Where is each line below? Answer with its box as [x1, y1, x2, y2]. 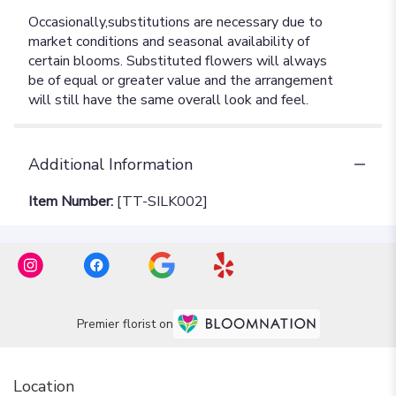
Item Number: [28, 191, 117, 211]
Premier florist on [76, 316, 173, 332]
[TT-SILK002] [117, 191, 208, 211]
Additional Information [28, 153, 193, 175]
